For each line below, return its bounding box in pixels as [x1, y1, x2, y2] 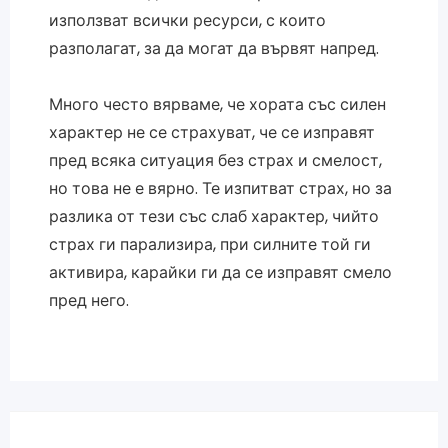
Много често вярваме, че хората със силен [48, 92, 386, 116]
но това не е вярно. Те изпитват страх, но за [48, 176, 392, 200]
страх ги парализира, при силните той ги [48, 232, 371, 256]
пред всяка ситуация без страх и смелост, [48, 148, 382, 172]
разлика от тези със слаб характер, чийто [48, 204, 379, 228]
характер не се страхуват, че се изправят [48, 120, 375, 144]
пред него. [48, 288, 129, 312]
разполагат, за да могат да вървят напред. [48, 36, 379, 60]
